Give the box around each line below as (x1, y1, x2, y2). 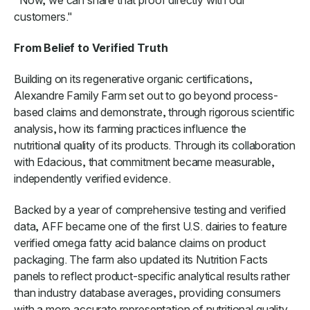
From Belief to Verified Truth (14, 40, 168, 55)
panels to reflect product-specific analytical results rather (14, 268, 290, 283)
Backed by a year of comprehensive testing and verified (14, 202, 286, 217)
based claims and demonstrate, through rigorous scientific (14, 104, 295, 119)
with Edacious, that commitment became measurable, (14, 154, 275, 169)
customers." (14, 9, 73, 24)
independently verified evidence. (14, 171, 171, 185)
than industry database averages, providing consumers (14, 285, 281, 300)
